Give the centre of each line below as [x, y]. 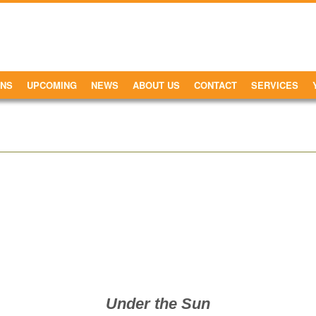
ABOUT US [156, 85]
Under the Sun [158, 304]
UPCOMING [52, 85]
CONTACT [215, 85]
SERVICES [275, 85]
